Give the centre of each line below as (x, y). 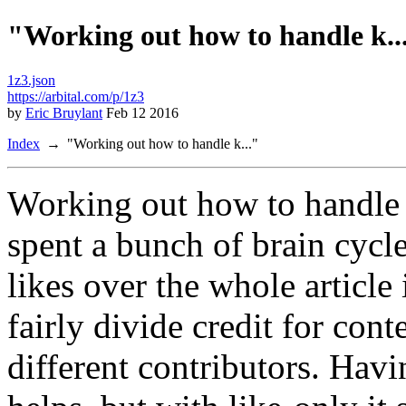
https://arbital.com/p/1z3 (76, 96)
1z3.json (31, 80)
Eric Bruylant (64, 112)
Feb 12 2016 (140, 112)
